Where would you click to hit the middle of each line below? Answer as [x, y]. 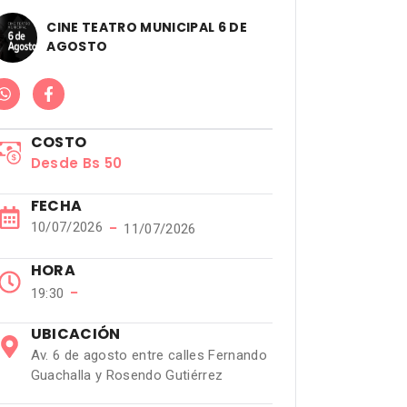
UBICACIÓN [75, 334]
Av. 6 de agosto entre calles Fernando [149, 355]
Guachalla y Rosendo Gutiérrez [127, 375]
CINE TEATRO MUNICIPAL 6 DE [147, 27]
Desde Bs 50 [76, 163]
